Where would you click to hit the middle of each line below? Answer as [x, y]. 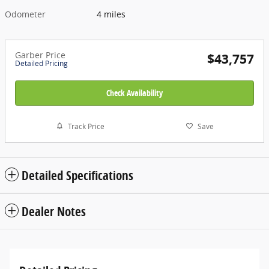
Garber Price [40, 55]
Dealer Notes [54, 212]
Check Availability [134, 92]
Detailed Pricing [41, 63]
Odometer [25, 14]
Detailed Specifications [77, 176]
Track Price [86, 126]
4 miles [111, 14]
